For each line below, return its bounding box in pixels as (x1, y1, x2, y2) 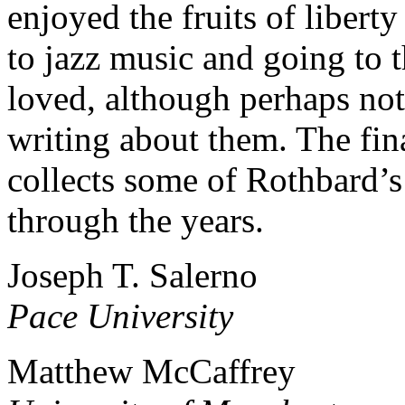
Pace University (7, 297, 233, 336)
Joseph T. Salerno (7, 256, 258, 296)
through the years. (7, 201, 264, 240)
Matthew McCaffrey (7, 352, 296, 391)
